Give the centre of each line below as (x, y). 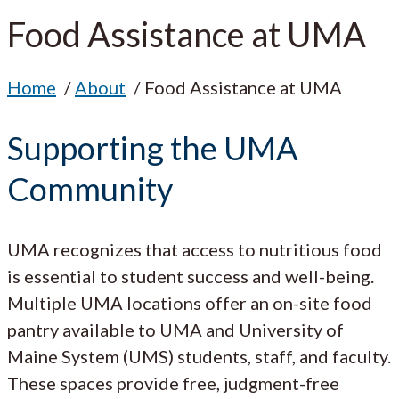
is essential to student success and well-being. (191, 276)
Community (90, 188)
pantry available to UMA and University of (175, 329)
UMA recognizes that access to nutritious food (195, 249)
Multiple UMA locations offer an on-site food (190, 302)
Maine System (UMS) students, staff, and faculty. (199, 356)
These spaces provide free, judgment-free (173, 383)
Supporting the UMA (152, 147)
